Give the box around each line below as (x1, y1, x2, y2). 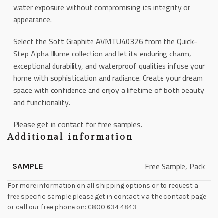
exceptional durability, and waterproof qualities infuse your (13, 58, 205, 73)
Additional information (7, 132, 133, 142)
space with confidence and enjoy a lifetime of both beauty (13, 83, 204, 97)
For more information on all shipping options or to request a (7, 182, 198, 190)
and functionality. (13, 95, 70, 109)
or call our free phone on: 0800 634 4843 (7, 203, 137, 211)
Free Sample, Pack (145, 159, 205, 174)
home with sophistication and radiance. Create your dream (13, 71, 203, 85)
